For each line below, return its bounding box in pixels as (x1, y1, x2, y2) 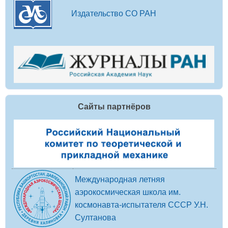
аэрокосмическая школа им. (75, 187, 181, 197)
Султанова (75, 213, 116, 222)
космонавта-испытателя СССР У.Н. (75, 200, 208, 210)
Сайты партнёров (77, 102, 151, 111)
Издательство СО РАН (71, 9, 156, 18)
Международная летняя (75, 175, 165, 184)
